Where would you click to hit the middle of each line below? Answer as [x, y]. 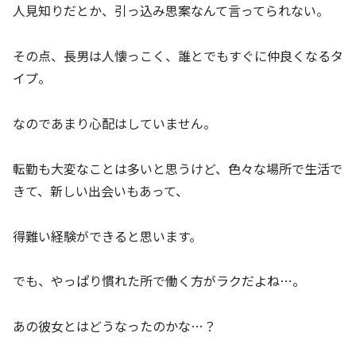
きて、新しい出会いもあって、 [101, 190]
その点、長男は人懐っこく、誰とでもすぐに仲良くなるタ [178, 56]
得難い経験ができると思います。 [107, 236]
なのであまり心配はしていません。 [114, 124]
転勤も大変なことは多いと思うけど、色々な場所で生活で [178, 168]
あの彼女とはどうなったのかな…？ [114, 326]
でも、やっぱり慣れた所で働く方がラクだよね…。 [159, 281]
